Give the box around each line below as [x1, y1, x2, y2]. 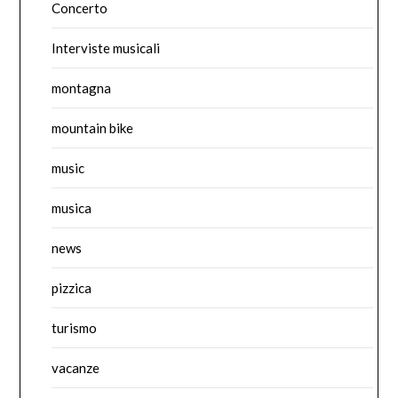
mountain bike [52, 119, 134, 136]
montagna [52, 79, 112, 96]
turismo [52, 319, 98, 336]
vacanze [52, 359, 100, 376]
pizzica [52, 279, 92, 296]
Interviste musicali [52, 39, 161, 56]
